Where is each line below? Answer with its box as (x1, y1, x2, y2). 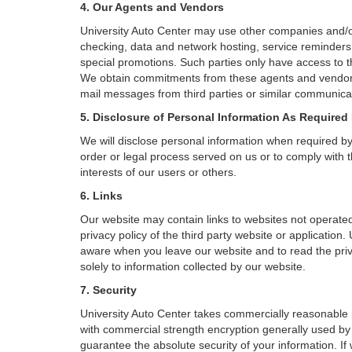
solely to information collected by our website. (80, 260, 306, 273)
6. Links (80, 189, 123, 202)
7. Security (80, 284, 137, 296)
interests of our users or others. (80, 166, 236, 178)
